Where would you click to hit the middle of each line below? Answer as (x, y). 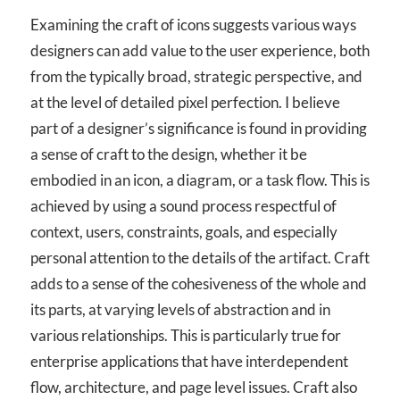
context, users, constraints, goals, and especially (184, 231)
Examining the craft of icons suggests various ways (193, 24)
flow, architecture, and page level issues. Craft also (194, 387)
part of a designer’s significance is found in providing (199, 128)
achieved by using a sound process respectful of (183, 205)
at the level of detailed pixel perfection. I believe (185, 102)
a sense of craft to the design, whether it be (169, 154)
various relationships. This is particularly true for (186, 335)
